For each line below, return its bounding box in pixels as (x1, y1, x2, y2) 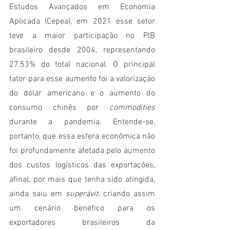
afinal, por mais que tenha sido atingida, (9, 175, 155, 185)
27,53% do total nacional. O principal (9, 60, 155, 70)
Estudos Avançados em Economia (9, 2, 155, 13)
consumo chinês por (9, 103, 109, 113)
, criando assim (98, 189, 155, 200)
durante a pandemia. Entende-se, (9, 117, 155, 128)
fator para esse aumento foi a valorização (9, 74, 155, 85)
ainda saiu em (9, 189, 66, 200)
